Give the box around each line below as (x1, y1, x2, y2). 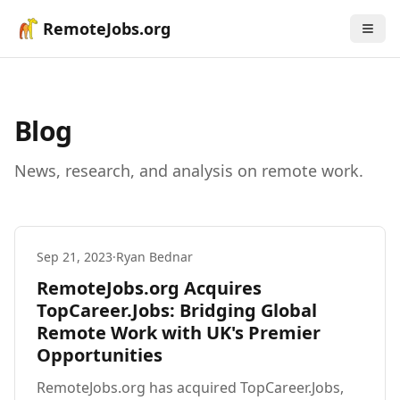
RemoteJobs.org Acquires (37, 276, 262, 300)
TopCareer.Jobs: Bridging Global (37, 298, 317, 322)
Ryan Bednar (116, 248, 193, 265)
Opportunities (37, 343, 162, 367)
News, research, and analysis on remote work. (14, 160, 363, 181)
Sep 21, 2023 (37, 248, 112, 265)
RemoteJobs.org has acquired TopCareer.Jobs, (37, 378, 344, 397)
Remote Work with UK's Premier (37, 321, 321, 345)
